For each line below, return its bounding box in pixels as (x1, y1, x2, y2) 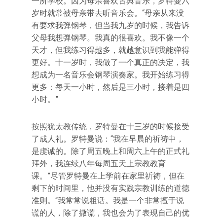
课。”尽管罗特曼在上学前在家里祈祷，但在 (32, 171, 184, 181)
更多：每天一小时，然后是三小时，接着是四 (32, 82, 189, 92)
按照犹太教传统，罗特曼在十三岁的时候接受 (32, 122, 189, 131)
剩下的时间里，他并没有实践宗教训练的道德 (32, 184, 189, 193)
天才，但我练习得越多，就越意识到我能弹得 (32, 45, 189, 55)
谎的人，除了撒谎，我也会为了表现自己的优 (32, 208, 189, 218)
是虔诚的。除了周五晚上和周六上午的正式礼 (32, 147, 189, 156)
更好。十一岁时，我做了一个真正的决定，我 (32, 58, 189, 67)
